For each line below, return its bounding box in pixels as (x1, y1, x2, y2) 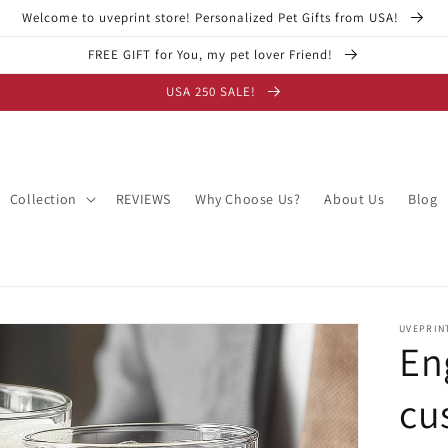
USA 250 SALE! (165, 83, 260, 100)
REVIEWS (115, 189, 171, 208)
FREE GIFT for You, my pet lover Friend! (88, 46, 337, 63)
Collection (9, 189, 77, 208)
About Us (324, 189, 385, 208)
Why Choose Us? (194, 189, 301, 208)
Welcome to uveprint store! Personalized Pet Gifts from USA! (22, 9, 403, 26)
